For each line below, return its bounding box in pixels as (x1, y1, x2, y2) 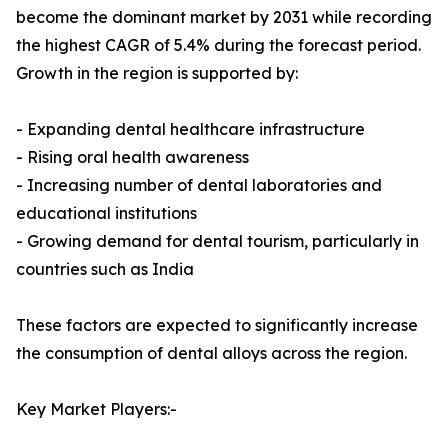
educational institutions (16, 203, 197, 224)
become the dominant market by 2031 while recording (16, 7, 432, 28)
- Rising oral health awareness (16, 147, 249, 168)
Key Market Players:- (16, 399, 177, 420)
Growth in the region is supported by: (16, 63, 298, 84)
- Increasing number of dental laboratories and (16, 175, 382, 196)
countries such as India (16, 259, 194, 280)
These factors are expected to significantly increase (16, 315, 418, 336)
